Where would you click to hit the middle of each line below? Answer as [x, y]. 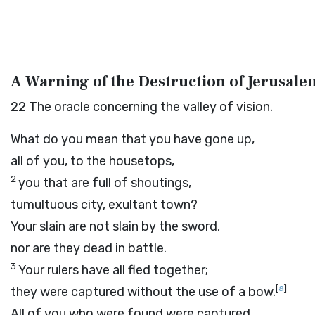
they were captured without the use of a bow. [143, 292]
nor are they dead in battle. [89, 248]
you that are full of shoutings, [105, 183]
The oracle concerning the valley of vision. [151, 107]
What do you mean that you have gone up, [133, 139]
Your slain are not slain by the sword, [115, 226]
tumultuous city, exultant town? [104, 205]
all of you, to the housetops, [92, 161]
